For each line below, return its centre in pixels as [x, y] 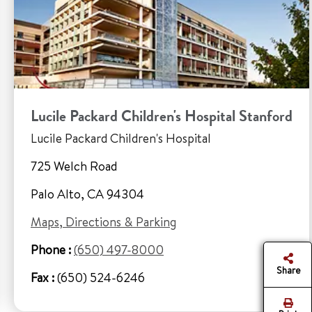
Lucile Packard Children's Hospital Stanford [162, 116]
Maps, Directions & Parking [103, 222]
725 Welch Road [74, 166]
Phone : [51, 250]
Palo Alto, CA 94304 [87, 194]
